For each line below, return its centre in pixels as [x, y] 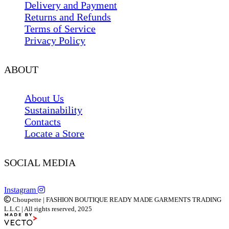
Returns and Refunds [68, 17]
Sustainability [53, 110]
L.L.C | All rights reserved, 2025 [48, 209]
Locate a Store [54, 134]
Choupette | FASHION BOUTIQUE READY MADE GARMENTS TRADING [116, 199]
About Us [44, 98]
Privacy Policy [55, 41]
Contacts [43, 122]
